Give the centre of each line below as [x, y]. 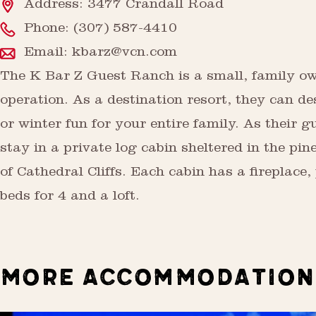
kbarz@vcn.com [124, 54]
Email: [48, 54]
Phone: [49, 30]
